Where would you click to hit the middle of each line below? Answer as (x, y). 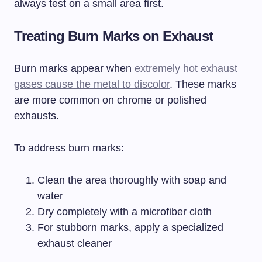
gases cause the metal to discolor (92, 84)
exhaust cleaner (75, 243)
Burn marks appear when (74, 68)
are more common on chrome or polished (110, 100)
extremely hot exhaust (186, 68)
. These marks (203, 84)
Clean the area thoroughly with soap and (132, 180)
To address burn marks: (69, 148)
